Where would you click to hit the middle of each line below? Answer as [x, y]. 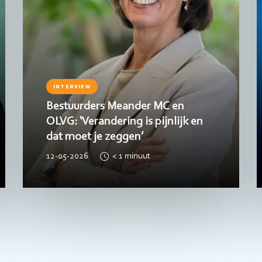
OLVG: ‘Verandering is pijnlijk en [124, 121]
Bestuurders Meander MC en [115, 106]
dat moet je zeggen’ [94, 137]
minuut [137, 156]
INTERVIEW [72, 86]
